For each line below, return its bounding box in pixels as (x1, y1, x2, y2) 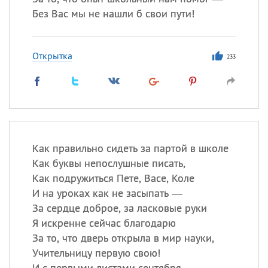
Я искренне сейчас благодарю (32, 216, 176, 230)
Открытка (32, 50, 72, 62)
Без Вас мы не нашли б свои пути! (32, 7, 194, 20)
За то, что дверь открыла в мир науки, (32, 231, 214, 245)
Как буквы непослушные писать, (32, 156, 185, 170)
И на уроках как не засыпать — (32, 186, 182, 200)
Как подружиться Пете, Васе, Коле (32, 171, 194, 185)
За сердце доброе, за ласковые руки (32, 201, 207, 215)
